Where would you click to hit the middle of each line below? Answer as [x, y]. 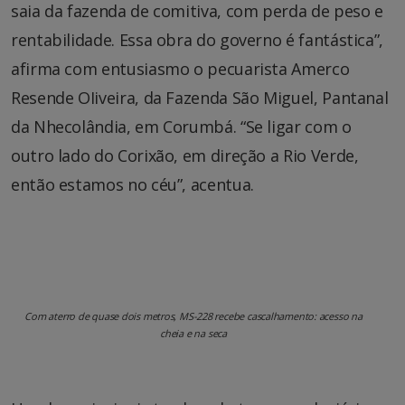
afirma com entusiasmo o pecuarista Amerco [180, 68]
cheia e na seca [193, 333]
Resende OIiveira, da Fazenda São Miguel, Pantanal [200, 97]
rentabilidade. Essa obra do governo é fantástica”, [198, 39]
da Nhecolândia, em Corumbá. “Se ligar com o [181, 126]
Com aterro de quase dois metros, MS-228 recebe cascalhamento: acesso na [193, 316]
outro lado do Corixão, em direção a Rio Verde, [185, 155]
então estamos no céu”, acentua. [132, 184]
